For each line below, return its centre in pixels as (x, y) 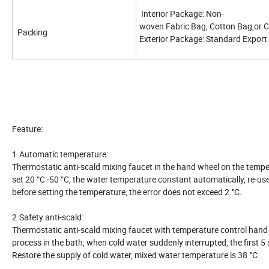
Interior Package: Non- (182, 13)
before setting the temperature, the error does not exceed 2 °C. (127, 192)
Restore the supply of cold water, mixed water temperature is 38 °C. (136, 255)
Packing (32, 32)
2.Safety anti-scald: (48, 217)
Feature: (27, 128)
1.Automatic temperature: (60, 154)
